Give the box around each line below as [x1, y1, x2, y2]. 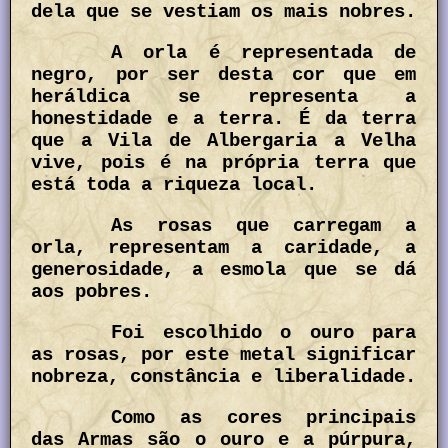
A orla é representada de [111, 41, 417, 64]
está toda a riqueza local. [31, 173, 318, 196]
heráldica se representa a [31, 85, 417, 108]
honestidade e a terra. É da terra [31, 107, 417, 130]
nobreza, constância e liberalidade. [31, 366, 417, 389]
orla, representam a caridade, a [31, 237, 417, 260]
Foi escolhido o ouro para [111, 322, 417, 345]
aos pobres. [31, 281, 153, 304]
